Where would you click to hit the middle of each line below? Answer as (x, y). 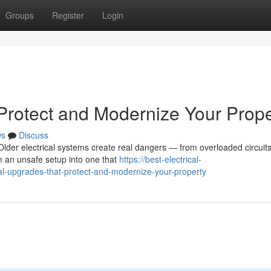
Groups (20, 15)
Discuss (34, 135)
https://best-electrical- (160, 159)
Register (68, 15)
